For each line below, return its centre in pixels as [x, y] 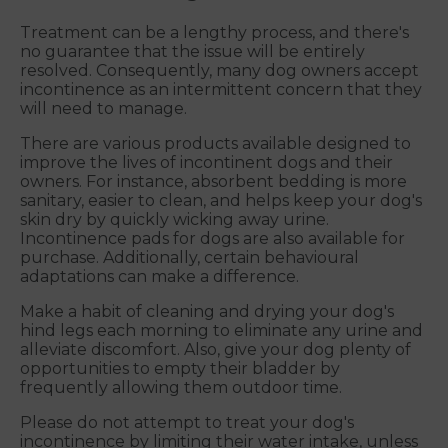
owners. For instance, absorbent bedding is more [213, 182]
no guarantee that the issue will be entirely [192, 52]
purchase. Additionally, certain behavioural [189, 258]
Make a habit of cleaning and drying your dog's [207, 312]
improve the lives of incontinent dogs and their [206, 163]
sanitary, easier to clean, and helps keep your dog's [221, 201]
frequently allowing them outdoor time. [181, 388]
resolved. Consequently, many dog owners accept [219, 71]
